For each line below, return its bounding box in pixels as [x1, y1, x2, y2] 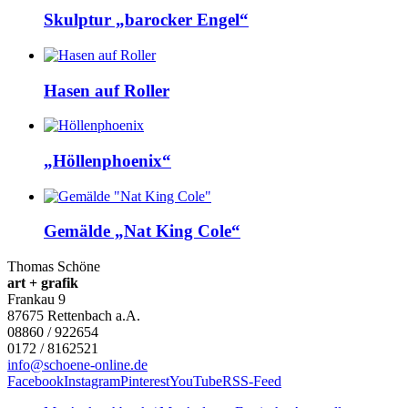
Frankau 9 [7, 291, 66, 308]
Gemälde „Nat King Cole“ [44, 221, 240, 241]
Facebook [7, 373, 64, 390]
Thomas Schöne [7, 259, 100, 275]
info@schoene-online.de [7, 357, 148, 373]
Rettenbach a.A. [47, 308, 140, 324]
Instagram [64, 373, 120, 390]
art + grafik [7, 275, 78, 291]
